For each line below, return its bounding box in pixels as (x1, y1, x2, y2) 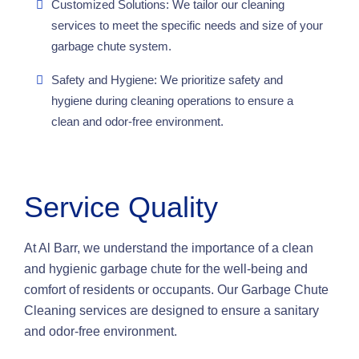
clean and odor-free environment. (51, 115, 224, 128)
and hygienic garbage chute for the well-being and (24, 262, 308, 276)
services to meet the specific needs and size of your (51, 18, 323, 32)
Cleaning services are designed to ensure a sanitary (24, 304, 319, 317)
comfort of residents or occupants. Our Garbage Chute (24, 283, 329, 296)
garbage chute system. (51, 39, 171, 53)
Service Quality (24, 191, 218, 224)
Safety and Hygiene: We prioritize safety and (51, 73, 283, 87)
